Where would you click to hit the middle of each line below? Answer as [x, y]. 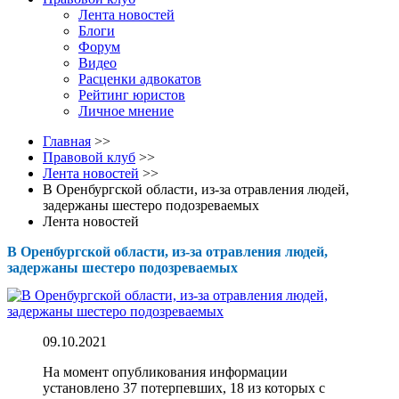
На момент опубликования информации [165, 372]
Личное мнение [126, 111]
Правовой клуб [89, 157]
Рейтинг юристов [132, 95]
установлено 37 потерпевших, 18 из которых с [184, 388]
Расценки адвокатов [140, 79]
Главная [67, 141]
